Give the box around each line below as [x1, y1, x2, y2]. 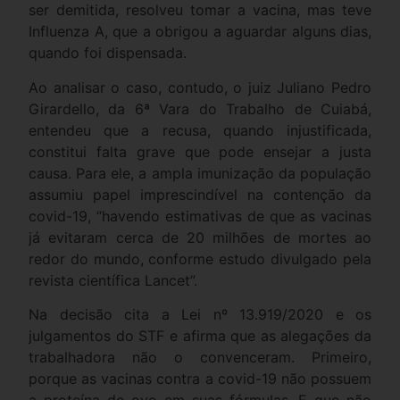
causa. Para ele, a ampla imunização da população [29, 163, 371, 182]
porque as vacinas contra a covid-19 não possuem [29, 370, 371, 388]
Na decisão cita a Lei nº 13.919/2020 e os [29, 305, 371, 324]
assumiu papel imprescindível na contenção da [29, 185, 371, 204]
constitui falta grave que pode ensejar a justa [29, 142, 371, 161]
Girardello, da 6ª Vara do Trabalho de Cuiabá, [29, 99, 371, 118]
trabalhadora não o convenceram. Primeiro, [29, 348, 371, 367]
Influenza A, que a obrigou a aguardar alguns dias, [29, 22, 371, 41]
